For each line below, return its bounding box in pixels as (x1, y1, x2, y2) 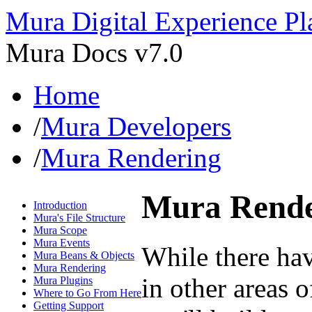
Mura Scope (33, 224, 87, 237)
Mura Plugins (33, 274, 93, 287)
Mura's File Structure (33, 212, 125, 224)
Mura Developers (41, 111, 231, 141)
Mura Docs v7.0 (6, 38, 183, 68)
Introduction (33, 199, 87, 212)
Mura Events (33, 237, 90, 249)
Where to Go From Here (33, 287, 141, 299)
